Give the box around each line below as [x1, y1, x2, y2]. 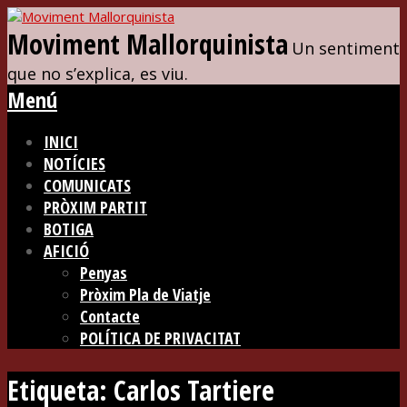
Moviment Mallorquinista [7, 25, 288, 63]
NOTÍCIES [44, 153, 105, 174]
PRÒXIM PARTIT [44, 196, 147, 218]
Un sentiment [292, 37, 400, 59]
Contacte [80, 305, 140, 327]
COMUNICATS [44, 174, 131, 196]
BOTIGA [44, 218, 94, 240]
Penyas [80, 262, 127, 283]
